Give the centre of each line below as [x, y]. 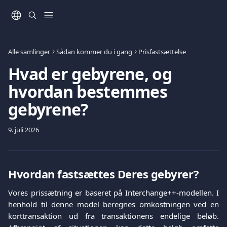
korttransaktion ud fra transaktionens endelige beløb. [113, 216]
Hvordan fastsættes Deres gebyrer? [104, 174]
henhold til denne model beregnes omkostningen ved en [113, 204]
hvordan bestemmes [88, 91]
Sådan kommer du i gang [94, 52]
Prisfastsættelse [162, 52]
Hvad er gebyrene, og [90, 74]
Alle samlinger [29, 52]
